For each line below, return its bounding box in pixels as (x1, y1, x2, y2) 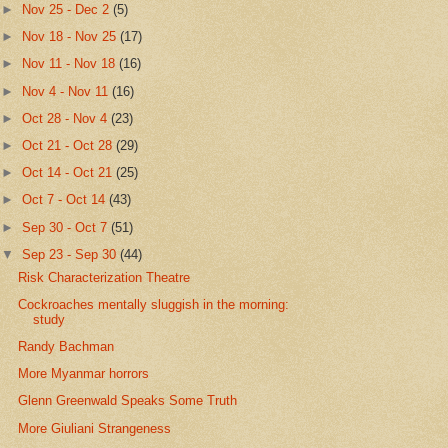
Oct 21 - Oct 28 (22, 137, 117, 153)
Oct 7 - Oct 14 (22, 192, 110, 208)
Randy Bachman (18, 339, 115, 354)
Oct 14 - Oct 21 (22, 165, 117, 181)
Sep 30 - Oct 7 (22, 219, 112, 235)
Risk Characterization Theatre (18, 269, 191, 285)
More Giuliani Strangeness (18, 420, 172, 436)
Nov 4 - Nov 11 (22, 83, 113, 99)
